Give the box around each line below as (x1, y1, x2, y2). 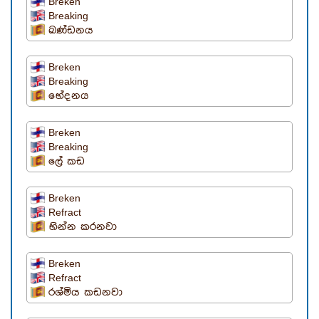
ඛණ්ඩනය (48, 24, 93, 37)
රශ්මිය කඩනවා (48, 286, 122, 299)
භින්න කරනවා (48, 221, 117, 234)
